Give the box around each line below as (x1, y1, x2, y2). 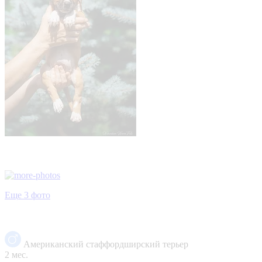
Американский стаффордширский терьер (23, 239, 188, 249)
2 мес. (5, 249, 28, 260)
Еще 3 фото (5, 189, 50, 200)
